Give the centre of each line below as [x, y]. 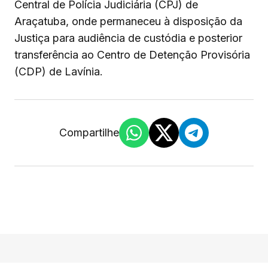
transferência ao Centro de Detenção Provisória [132, 55]
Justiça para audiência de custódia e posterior [128, 38]
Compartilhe [89, 133]
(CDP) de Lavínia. [59, 72]
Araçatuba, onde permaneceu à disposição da [128, 22]
